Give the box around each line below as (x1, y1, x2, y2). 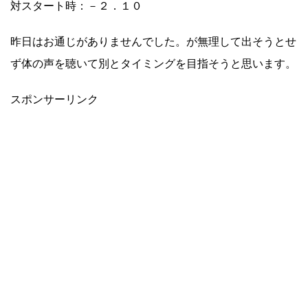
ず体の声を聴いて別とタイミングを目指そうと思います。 (10, 58, 296, 70)
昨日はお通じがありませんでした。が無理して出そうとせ (10, 36, 296, 48)
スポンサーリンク (10, 93, 98, 106)
